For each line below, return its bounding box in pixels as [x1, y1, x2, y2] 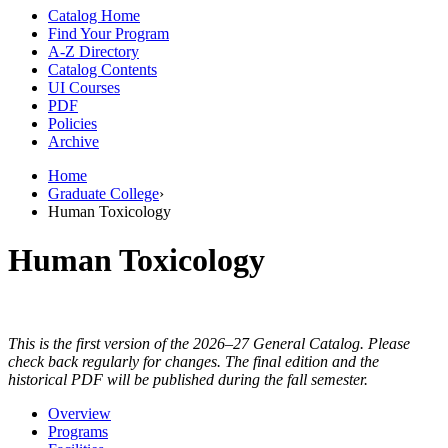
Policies [48, 114, 97, 132]
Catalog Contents [48, 60, 157, 78]
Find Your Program [48, 24, 169, 42]
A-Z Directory [48, 42, 139, 60]
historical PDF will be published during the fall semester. [8, 370, 368, 388]
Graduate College [48, 184, 159, 202]
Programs [48, 422, 108, 440]
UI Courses [48, 78, 120, 96]
